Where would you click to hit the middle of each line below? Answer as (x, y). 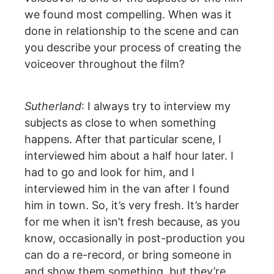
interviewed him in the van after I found (127, 188)
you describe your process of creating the (133, 48)
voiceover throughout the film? (105, 64)
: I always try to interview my (156, 106)
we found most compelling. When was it (128, 15)
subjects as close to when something (120, 122)
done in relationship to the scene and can (132, 31)
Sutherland (53, 106)
